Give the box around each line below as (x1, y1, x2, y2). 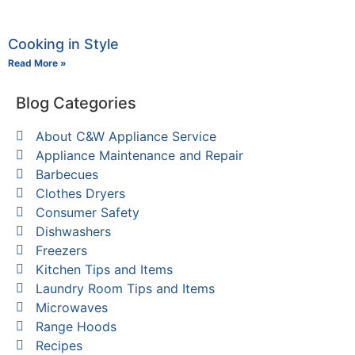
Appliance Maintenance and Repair (36, 147, 243, 163)
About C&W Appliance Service (36, 128, 216, 144)
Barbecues (36, 166, 98, 182)
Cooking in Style (8, 35, 119, 52)
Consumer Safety (36, 204, 139, 220)
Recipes (36, 337, 82, 353)
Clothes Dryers (36, 185, 125, 201)
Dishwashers (36, 223, 111, 239)
